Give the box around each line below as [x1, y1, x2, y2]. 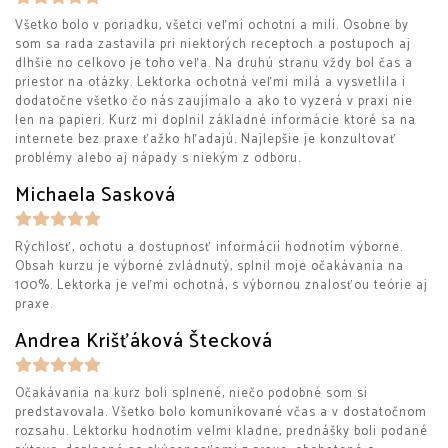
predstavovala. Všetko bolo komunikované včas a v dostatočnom [15, 402, 427, 423]
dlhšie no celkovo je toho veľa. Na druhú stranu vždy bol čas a [15, 53, 413, 74]
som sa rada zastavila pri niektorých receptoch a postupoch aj [15, 34, 411, 55]
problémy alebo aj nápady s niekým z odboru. [15, 148, 301, 169]
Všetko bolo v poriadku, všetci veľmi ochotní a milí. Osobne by [15, 15, 409, 36]
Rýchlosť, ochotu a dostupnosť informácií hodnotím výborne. [15, 237, 403, 258]
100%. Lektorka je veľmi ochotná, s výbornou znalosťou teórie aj [15, 275, 428, 296]
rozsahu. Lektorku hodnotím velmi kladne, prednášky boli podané [15, 421, 428, 442]
